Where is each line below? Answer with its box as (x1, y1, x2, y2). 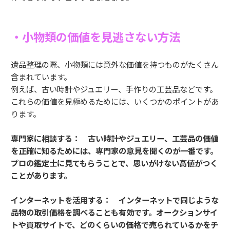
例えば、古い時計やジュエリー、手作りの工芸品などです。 (11, 83, 217, 95)
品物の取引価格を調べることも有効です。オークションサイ (11, 206, 218, 218)
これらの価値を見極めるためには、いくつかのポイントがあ (11, 95, 219, 107)
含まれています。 (11, 71, 71, 83)
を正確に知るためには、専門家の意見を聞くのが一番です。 (11, 145, 218, 157)
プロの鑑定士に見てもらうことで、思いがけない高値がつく (11, 157, 218, 169)
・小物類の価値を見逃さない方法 (11, 28, 180, 45)
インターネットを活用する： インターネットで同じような (11, 194, 219, 206)
